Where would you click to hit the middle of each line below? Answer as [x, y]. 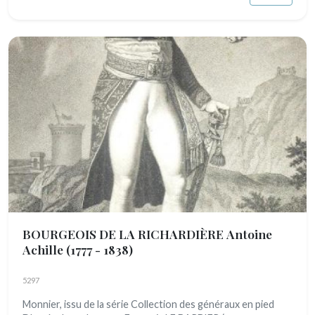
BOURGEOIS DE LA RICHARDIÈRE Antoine [147, 234]
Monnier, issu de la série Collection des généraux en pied [148, 304]
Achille [44, 249]
